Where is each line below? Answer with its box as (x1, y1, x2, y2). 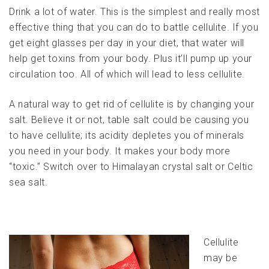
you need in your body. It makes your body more (9, 145, 231, 157)
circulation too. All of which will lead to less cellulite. (9, 68, 245, 80)
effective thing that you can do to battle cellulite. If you (9, 22, 259, 34)
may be (204, 252, 238, 264)
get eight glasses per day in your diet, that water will (9, 37, 245, 49)
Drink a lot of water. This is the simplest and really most (9, 6, 260, 18)
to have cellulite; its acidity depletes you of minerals (9, 130, 245, 142)
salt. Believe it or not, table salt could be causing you (9, 114, 249, 126)
